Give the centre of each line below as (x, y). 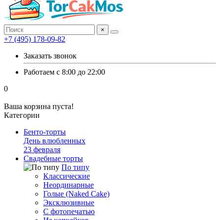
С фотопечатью (69, 211)
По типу (75, 167)
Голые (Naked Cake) (76, 194)
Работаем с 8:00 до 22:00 (64, 72)
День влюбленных (55, 141)
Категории (22, 115)
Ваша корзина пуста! (39, 106)
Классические (67, 176)
